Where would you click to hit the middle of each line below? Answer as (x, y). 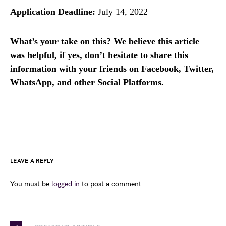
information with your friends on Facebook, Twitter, (112, 69)
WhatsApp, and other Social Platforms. (87, 82)
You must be (31, 184)
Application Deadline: (53, 12)
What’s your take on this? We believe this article (105, 42)
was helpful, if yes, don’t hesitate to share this (99, 55)
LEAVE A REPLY (32, 161)
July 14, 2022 (122, 12)
